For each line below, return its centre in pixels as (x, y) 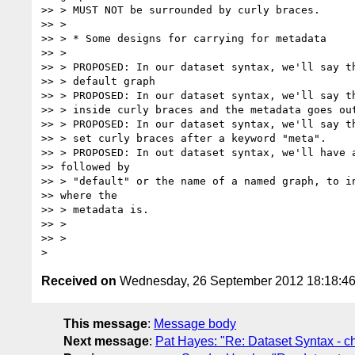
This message (105, 323)
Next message (106, 341)
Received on (79, 281)
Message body (195, 323)
